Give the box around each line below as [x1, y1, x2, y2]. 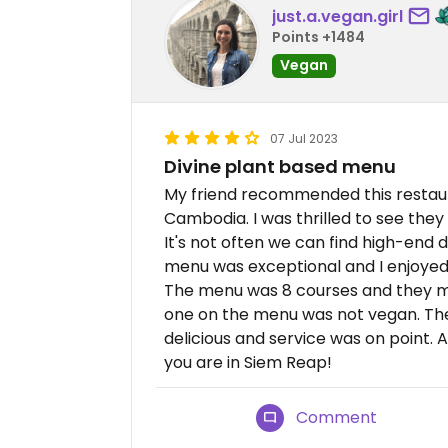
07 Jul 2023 [270, 129, 338, 147]
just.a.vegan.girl [272, 5, 403, 29]
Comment [296, 405, 378, 429]
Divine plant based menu [164, 153, 396, 179]
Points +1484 [272, 27, 365, 48]
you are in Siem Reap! [164, 350, 332, 374]
